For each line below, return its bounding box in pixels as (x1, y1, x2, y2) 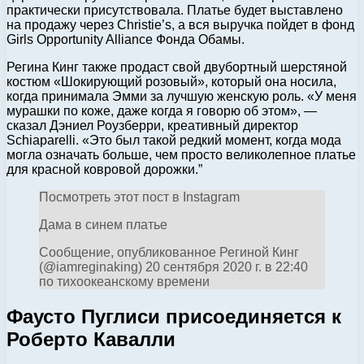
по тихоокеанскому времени (39, 274, 210, 288)
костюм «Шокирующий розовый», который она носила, (6, 74, 336, 89)
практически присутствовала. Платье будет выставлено (6, 2, 343, 17)
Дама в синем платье (39, 217, 167, 232)
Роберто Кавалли (6, 327, 175, 350)
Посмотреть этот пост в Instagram (39, 189, 240, 204)
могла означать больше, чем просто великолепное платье (6, 147, 356, 162)
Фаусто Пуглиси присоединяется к (6, 305, 341, 327)
